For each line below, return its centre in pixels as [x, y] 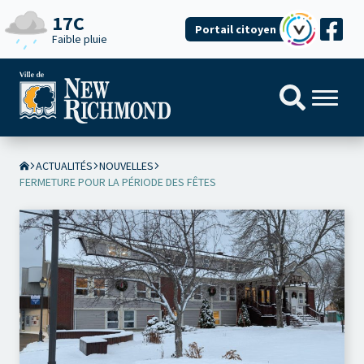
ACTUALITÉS [64, 166]
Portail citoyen [236, 29]
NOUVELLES [126, 166]
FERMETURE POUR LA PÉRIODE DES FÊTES [118, 182]
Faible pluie [80, 39]
